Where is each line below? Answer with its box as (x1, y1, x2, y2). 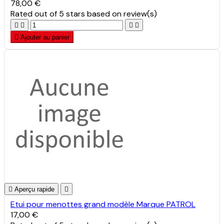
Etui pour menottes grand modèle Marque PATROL (10, 198, 195, 209)
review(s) (123, 8, 157, 19)
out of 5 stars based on (34, 8, 123, 19)
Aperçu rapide (14, 185, 54, 193)
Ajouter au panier (20, 33, 69, 41)
